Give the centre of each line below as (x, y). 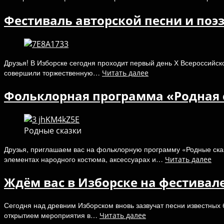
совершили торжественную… (53, 72)
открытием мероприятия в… (52, 215)
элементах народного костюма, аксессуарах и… (84, 159)
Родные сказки (53, 130)
